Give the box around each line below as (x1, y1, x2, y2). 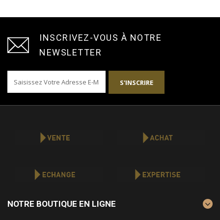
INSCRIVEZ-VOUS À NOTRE (39, 32, 162, 43)
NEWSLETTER (39, 47, 102, 58)
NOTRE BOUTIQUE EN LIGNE (7, 198, 116, 209)
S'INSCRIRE (120, 78, 153, 87)
